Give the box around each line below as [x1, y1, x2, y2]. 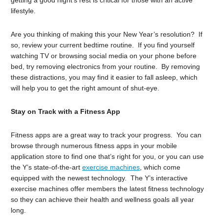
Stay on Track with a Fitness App [11, 108, 121, 116]
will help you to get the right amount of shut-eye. [11, 84, 160, 92]
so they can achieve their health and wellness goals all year [11, 196, 195, 204]
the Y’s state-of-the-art [11, 163, 83, 172]
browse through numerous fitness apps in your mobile [11, 142, 177, 150]
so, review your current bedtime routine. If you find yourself [11, 41, 195, 49]
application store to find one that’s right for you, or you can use [11, 153, 204, 161]
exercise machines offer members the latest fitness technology [11, 185, 204, 193]
